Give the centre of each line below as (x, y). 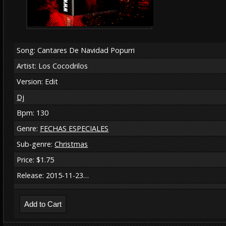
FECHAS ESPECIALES (74, 128)
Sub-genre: (36, 144)
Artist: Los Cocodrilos (52, 66)
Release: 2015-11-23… (53, 175)
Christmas (71, 144)
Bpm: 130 (33, 112)
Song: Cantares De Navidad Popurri (76, 50)
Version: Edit (38, 81)
